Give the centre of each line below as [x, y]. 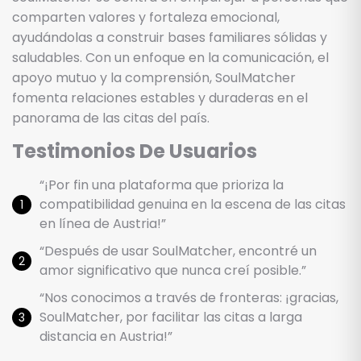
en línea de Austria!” [103, 223]
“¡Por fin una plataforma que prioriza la [162, 185]
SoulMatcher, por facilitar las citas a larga [171, 317]
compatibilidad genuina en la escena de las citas [193, 204]
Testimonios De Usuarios [135, 151]
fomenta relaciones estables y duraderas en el [160, 98]
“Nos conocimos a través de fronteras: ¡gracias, [189, 297]
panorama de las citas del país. [111, 118]
